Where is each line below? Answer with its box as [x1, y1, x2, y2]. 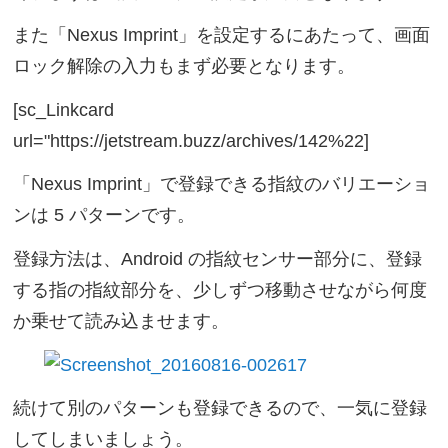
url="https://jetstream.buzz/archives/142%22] [13, 130, 370, 151]
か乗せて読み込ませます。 [13, 311, 230, 332]
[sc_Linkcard [13, 99, 115, 120]
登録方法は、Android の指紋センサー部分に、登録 [13, 249, 423, 270]
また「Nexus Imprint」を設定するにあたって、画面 [13, 25, 431, 46]
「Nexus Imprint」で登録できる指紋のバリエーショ [13, 174, 431, 195]
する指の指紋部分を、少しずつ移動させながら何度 [13, 280, 428, 301]
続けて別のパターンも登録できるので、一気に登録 [13, 398, 428, 419]
